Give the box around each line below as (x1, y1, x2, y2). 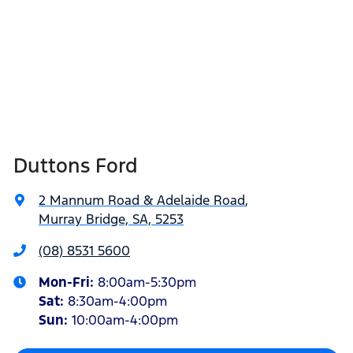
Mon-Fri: (39, 273, 98, 292)
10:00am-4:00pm (72, 311, 178, 329)
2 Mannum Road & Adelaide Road (39, 191, 245, 210)
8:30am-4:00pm (68, 292, 167, 310)
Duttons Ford (13, 153, 138, 179)
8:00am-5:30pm (98, 273, 196, 292)
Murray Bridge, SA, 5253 (39, 210, 184, 229)
